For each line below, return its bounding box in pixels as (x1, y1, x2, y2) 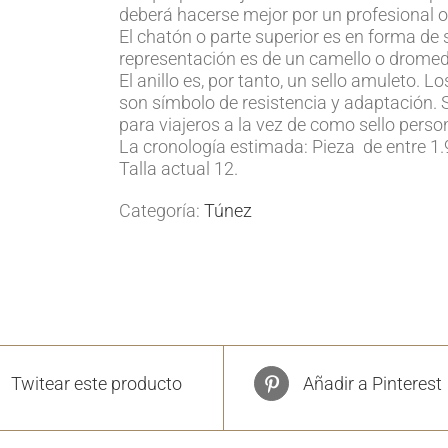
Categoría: (119, 200, 204, 221)
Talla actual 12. (119, 158, 238, 179)
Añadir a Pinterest (303, 372, 442, 394)
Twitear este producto (10, 372, 182, 394)
